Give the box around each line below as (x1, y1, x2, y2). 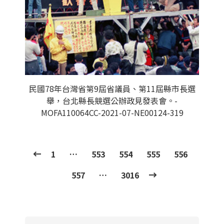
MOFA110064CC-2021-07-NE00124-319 (40, 106, 183, 118)
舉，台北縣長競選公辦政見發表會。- (46, 94, 177, 106)
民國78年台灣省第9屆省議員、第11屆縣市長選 (28, 82, 195, 94)
